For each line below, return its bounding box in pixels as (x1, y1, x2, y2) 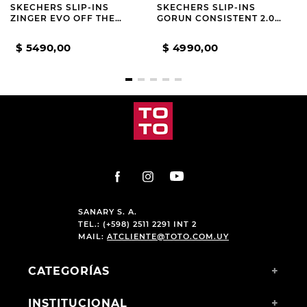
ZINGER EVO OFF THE (10, 13, 115, 24)
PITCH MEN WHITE (10, 24, 101, 35)
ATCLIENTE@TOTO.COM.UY (106, 232, 229, 242)
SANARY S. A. (77, 207, 137, 217)
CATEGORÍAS (27, 265, 110, 278)
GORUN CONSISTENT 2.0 (157, 13, 275, 24)
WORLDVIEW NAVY (157, 24, 251, 35)
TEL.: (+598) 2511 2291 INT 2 (77, 219, 197, 230)
